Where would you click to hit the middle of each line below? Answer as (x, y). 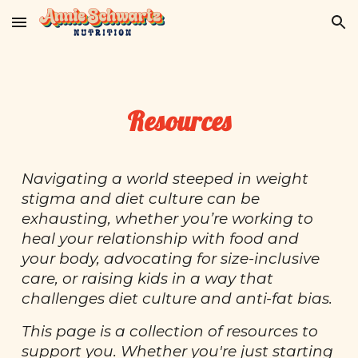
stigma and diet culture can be (141, 199)
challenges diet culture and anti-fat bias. (177, 298)
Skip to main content (70, 30)
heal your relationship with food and (161, 239)
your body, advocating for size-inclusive (171, 259)
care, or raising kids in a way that (148, 278)
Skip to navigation (295, 30)
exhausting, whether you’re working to (168, 219)
